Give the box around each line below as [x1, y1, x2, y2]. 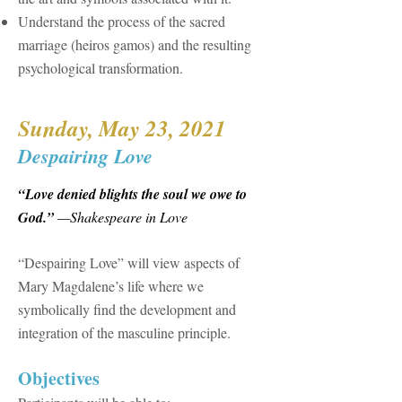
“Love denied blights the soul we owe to [18, 184, 247, 204]
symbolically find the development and [18, 300, 236, 319]
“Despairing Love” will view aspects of [18, 253, 240, 272]
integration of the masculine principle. [18, 323, 231, 342]
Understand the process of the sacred [18, 12, 225, 31]
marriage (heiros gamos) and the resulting [18, 35, 251, 54]
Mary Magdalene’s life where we [18, 276, 204, 295]
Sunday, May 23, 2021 [18, 112, 226, 144]
